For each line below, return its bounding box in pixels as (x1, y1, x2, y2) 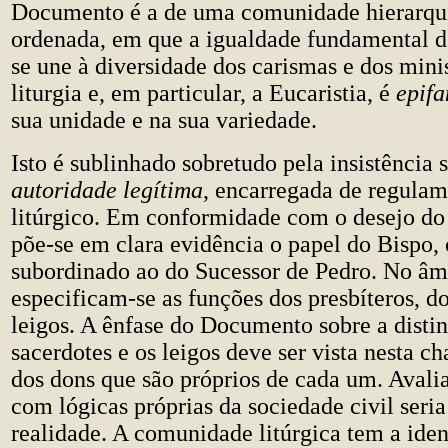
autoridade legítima (11, 177, 203, 203)
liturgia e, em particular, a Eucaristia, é (11, 80, 396, 106)
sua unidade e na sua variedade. (11, 107, 317, 133)
